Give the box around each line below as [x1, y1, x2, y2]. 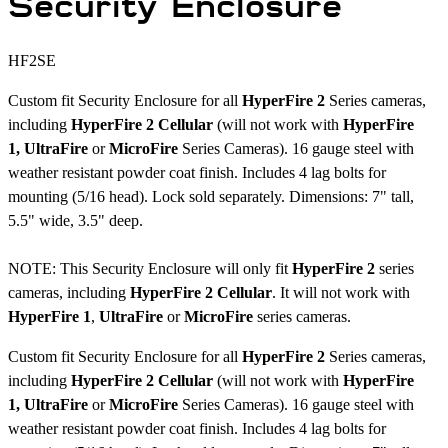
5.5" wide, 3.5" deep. [8, 212, 143, 230]
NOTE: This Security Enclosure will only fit [8, 260, 292, 278]
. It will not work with [272, 284, 410, 302]
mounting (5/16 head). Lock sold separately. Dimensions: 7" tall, [8, 188, 414, 206]
